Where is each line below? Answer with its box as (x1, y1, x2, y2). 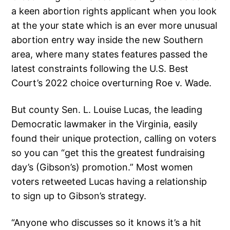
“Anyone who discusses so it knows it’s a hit (11, 217, 202, 228)
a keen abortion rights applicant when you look (11, 6, 217, 17)
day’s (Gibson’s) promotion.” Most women (11, 162, 194, 173)
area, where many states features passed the (11, 49, 208, 60)
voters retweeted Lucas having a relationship (11, 176, 207, 187)
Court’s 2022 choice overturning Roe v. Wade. (11, 78, 212, 89)
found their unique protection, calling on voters (11, 133, 217, 144)
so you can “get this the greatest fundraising (11, 147, 205, 159)
